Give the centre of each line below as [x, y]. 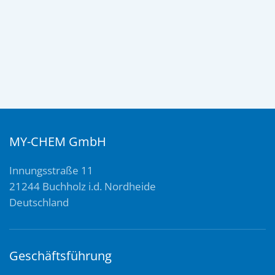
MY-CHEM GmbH [58, 142]
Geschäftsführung [60, 256]
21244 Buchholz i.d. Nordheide [83, 187]
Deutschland [39, 203]
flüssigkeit [60, 11]
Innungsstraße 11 [51, 171]
